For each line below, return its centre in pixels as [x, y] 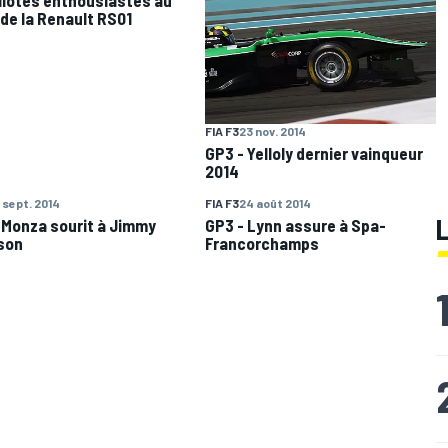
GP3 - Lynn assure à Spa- [296, 225]
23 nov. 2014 [273, 131]
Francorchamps [262, 243]
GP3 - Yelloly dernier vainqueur [314, 153]
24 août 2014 [275, 203]
